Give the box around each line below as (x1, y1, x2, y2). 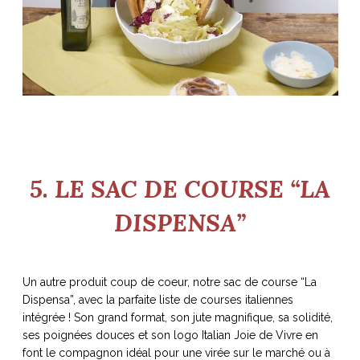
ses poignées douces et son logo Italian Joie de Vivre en (22, 329, 318, 342)
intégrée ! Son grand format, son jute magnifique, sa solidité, (22, 311, 333, 325)
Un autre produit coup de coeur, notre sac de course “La (22, 276, 317, 289)
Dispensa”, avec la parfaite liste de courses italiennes (22, 293, 293, 307)
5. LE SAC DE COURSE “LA (30, 174, 330, 205)
